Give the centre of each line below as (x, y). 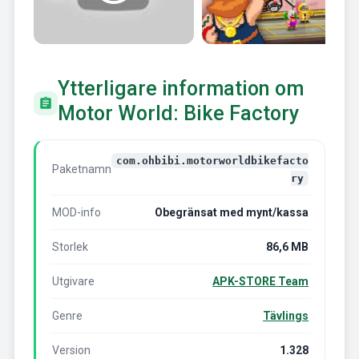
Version (71, 351)
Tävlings (286, 316)
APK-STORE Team (261, 282)
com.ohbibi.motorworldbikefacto (213, 161)
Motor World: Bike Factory (178, 113)
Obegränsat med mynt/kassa (232, 213)
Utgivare (73, 282)
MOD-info (76, 213)
